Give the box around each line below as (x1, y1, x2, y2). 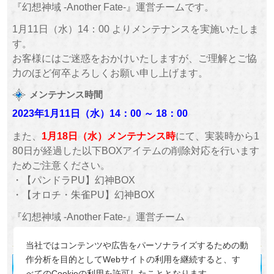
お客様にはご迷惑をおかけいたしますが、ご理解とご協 (12, 53, 257, 64)
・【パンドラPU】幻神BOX (12, 174, 135, 185)
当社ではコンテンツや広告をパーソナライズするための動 (25, 240, 248, 251)
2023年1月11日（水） (12, 108, 109, 119)
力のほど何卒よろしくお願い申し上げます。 (12, 67, 208, 79)
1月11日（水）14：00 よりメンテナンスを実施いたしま (12, 23, 259, 35)
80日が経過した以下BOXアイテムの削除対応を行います (12, 144, 259, 156)
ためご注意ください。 (12, 159, 110, 171)
